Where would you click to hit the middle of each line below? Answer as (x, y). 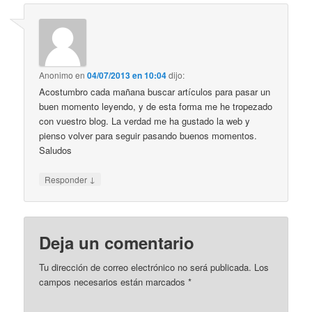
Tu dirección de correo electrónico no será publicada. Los (154, 267)
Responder (67, 180)
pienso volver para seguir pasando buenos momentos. (148, 135)
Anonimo (56, 75)
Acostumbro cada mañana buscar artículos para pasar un (155, 91)
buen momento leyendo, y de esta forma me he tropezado (156, 106)
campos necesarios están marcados (114, 282)
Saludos (56, 150)
